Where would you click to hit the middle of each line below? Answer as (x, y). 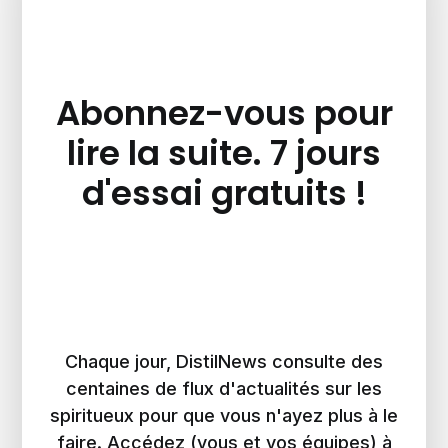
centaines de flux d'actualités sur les (224, 389)
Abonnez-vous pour (224, 113)
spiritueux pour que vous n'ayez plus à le (224, 416)
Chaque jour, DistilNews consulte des (224, 362)
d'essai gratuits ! (224, 193)
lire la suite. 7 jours (224, 153)
